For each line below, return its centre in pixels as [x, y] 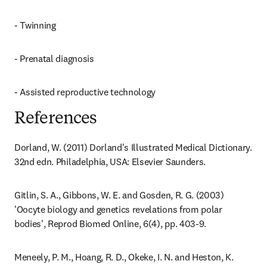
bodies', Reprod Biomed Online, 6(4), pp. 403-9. [110, 223]
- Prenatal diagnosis [54, 58]
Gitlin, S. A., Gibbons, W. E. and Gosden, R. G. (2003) [119, 195]
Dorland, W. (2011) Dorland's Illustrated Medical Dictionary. [133, 147]
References [56, 119]
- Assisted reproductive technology [85, 92]
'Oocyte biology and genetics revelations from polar [118, 209]
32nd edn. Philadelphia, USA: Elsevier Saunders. [110, 162]
